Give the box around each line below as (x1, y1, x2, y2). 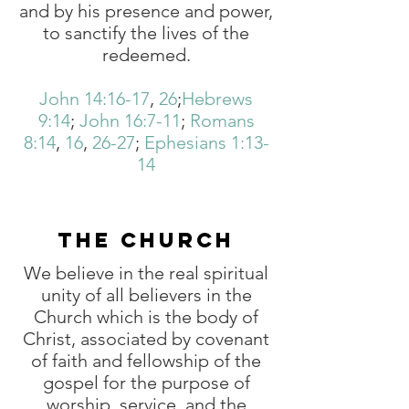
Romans (189, 110, 255, 131)
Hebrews (182, 88, 253, 110)
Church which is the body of (34, 306, 258, 328)
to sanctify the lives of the (43, 22, 249, 44)
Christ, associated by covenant (23, 328, 269, 350)
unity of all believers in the (40, 284, 252, 306)
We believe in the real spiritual (24, 262, 268, 284)
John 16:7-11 (79, 110, 181, 131)
